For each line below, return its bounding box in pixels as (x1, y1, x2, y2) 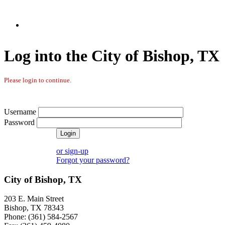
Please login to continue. (4, 76, 71, 84)
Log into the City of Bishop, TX (4, 47, 219, 65)
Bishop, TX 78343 (4, 203, 64, 212)
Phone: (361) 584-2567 (4, 212, 78, 221)
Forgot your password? (56, 155, 130, 164)
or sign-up (56, 146, 88, 155)
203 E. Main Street (4, 194, 64, 203)
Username (4, 107, 36, 116)
